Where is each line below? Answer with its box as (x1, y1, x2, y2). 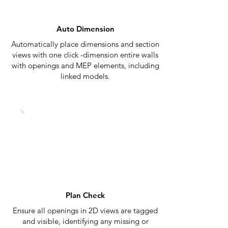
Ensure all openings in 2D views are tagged (13, 206, 158, 216)
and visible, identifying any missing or (22, 216, 149, 226)
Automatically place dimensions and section (11, 39, 159, 49)
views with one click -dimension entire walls (12, 50, 158, 60)
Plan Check (66, 190, 105, 201)
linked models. (61, 71, 110, 81)
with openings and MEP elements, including (11, 61, 159, 71)
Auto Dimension (56, 24, 115, 34)
